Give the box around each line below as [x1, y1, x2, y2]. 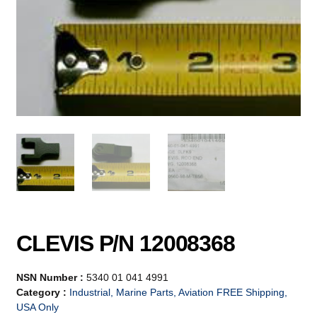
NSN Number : [16, 272, 87, 284]
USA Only [16, 301, 59, 313]
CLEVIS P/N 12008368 [16, 231, 235, 257]
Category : [16, 287, 70, 299]
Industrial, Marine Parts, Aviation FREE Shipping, [69, 287, 288, 299]
